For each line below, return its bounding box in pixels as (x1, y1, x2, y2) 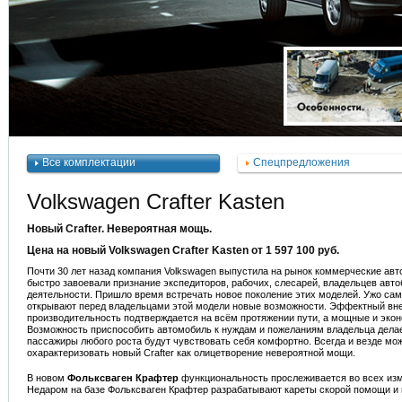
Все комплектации (42, 156, 135, 169)
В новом (27, 372, 65, 383)
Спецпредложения (253, 156, 350, 169)
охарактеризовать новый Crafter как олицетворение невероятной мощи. (27, 347, 355, 358)
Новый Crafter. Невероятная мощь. (27, 223, 212, 235)
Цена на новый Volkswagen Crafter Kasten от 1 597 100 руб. (27, 244, 339, 257)
